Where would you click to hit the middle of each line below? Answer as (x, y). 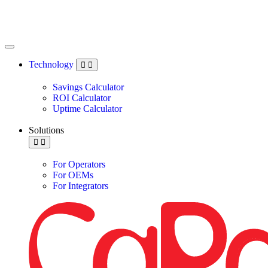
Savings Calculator (88, 87)
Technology (52, 64)
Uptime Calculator (87, 108)
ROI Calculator (82, 98)
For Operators (79, 164)
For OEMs (73, 175)
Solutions (46, 130)
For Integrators (80, 185)
